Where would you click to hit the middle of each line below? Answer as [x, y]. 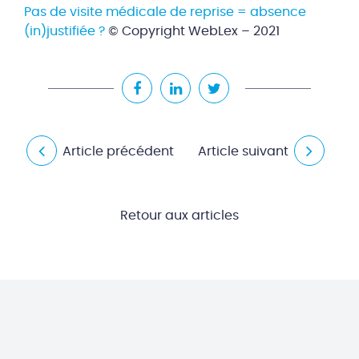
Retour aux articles [179, 216]
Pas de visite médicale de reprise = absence [165, 12]
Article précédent [118, 151]
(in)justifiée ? [65, 31]
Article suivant [243, 151]
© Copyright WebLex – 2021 [192, 31]
